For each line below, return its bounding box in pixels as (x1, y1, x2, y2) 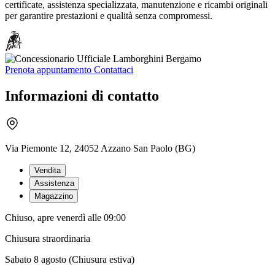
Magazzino (34, 192, 73, 201)
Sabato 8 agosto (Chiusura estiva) (5, 254, 134, 265)
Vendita (34, 166, 61, 176)
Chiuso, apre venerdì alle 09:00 (5, 212, 126, 223)
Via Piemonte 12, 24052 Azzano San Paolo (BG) (5, 143, 195, 154)
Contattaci (94, 64, 133, 75)
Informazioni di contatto (5, 87, 159, 104)
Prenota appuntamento (5, 64, 91, 75)
